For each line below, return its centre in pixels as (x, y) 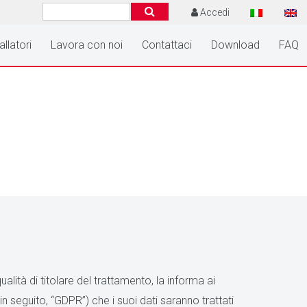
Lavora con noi (87, 45)
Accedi (215, 12)
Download (235, 45)
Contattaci (167, 45)
